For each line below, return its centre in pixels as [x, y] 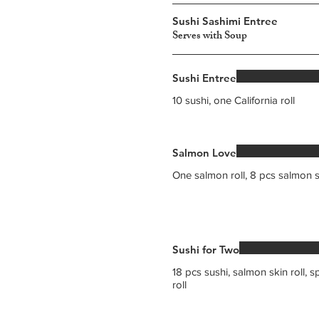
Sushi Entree [204, 78]
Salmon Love [204, 153]
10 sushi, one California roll [234, 100]
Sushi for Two [206, 250]
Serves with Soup [210, 37]
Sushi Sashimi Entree [225, 21]
